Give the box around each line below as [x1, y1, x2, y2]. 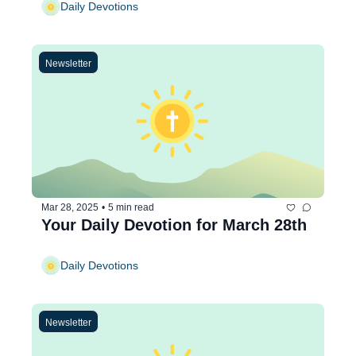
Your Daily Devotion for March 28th [41, 215, 307, 234]
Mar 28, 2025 [41, 202, 99, 214]
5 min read [108, 202, 154, 214]
